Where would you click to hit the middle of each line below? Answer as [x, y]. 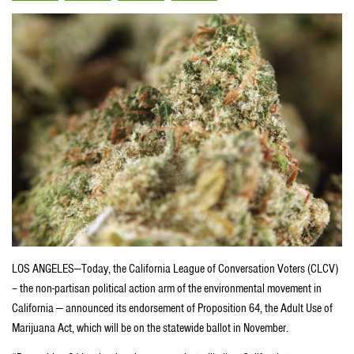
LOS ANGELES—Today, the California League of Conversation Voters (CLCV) [175, 269]
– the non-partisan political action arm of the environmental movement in [167, 289]
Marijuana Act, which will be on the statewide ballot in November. [150, 328]
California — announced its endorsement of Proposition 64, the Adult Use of [172, 309]
